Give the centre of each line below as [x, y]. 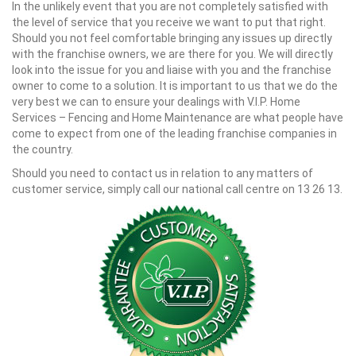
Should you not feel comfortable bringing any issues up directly [172, 38]
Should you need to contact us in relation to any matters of [163, 173]
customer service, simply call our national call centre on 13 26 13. [177, 189]
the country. [43, 149]
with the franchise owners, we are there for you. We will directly [172, 54]
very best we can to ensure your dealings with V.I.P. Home [156, 102]
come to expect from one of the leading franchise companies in [174, 133]
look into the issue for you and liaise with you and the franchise [172, 70]
